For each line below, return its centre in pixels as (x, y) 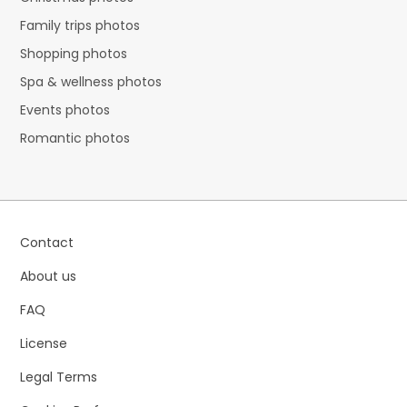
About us (49, 277)
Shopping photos (74, 54)
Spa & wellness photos (91, 82)
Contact (47, 243)
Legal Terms (59, 377)
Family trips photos (80, 26)
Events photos (65, 110)
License (44, 344)
